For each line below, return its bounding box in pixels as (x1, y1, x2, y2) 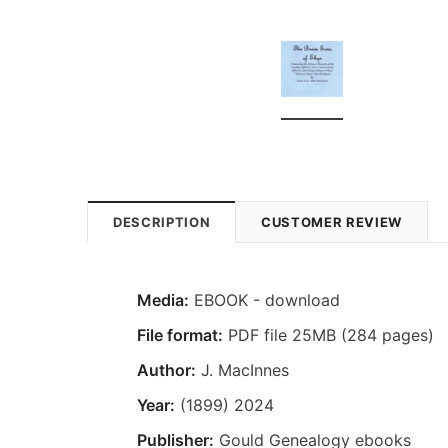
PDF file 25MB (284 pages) (223, 324, 434, 345)
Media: (137, 289, 189, 310)
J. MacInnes (196, 359, 289, 380)
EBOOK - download (189, 289, 340, 310)
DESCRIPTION (113, 213, 211, 230)
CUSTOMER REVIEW (261, 213, 402, 230)
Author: (137, 359, 196, 380)
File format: (137, 324, 223, 345)
